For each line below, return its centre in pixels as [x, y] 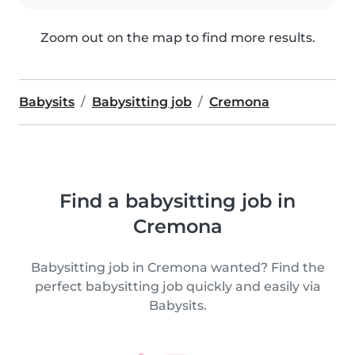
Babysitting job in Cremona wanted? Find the [177, 268]
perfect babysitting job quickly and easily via [177, 287]
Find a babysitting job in [177, 201]
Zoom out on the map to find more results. [177, 38]
